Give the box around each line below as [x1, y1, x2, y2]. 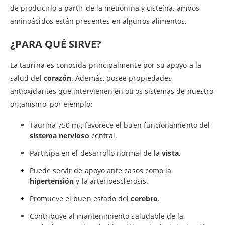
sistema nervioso [29, 130, 89, 140]
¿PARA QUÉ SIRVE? [10, 37, 102, 51]
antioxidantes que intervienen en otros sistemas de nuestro [10, 86, 214, 96]
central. [89, 130, 118, 140]
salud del [10, 73, 44, 83]
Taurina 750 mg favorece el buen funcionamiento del [29, 120, 210, 130]
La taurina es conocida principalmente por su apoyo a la [10, 60, 201, 70]
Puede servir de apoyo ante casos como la [29, 165, 172, 175]
